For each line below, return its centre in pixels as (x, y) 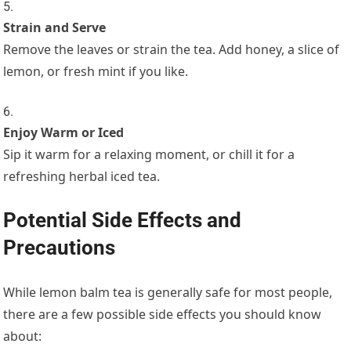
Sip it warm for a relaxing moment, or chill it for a (149, 155)
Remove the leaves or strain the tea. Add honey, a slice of (172, 50)
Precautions (60, 248)
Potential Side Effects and (123, 221)
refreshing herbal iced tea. (82, 177)
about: (23, 337)
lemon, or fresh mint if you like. (96, 72)
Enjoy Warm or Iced (64, 133)
